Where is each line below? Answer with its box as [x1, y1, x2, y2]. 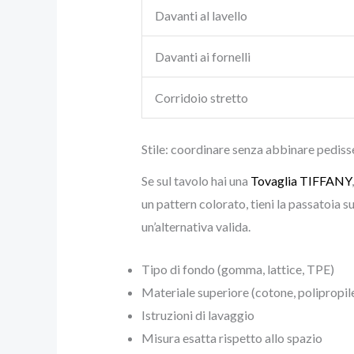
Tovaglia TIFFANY [250, 172, 352, 188]
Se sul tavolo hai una [141, 172, 250, 188]
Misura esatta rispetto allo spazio [141, 330, 322, 346]
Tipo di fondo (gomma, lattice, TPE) [141, 262, 334, 277]
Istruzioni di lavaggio [141, 307, 254, 323]
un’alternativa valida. [141, 218, 250, 234]
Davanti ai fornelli [155, 48, 250, 64]
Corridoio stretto [155, 89, 248, 105]
